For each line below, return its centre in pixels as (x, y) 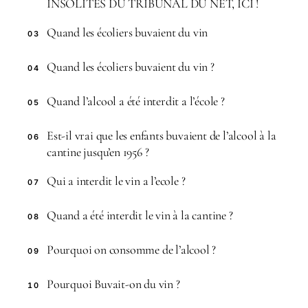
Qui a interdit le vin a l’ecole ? (116, 180)
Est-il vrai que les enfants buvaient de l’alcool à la (162, 135)
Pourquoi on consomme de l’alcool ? (132, 249)
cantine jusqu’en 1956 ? (98, 152)
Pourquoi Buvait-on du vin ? (113, 284)
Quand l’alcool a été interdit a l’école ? (136, 101)
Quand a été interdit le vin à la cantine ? (140, 215)
